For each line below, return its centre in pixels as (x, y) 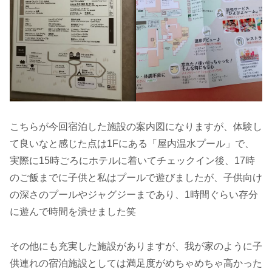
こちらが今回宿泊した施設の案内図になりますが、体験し (136, 127)
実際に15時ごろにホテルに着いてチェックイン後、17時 (132, 161)
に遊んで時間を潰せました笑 (73, 212)
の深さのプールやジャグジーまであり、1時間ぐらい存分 (134, 195)
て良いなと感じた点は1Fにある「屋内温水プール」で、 (132, 144)
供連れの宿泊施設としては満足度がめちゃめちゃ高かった (136, 263)
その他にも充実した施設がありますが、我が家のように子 (136, 246)
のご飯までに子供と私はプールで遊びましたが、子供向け (136, 178)
